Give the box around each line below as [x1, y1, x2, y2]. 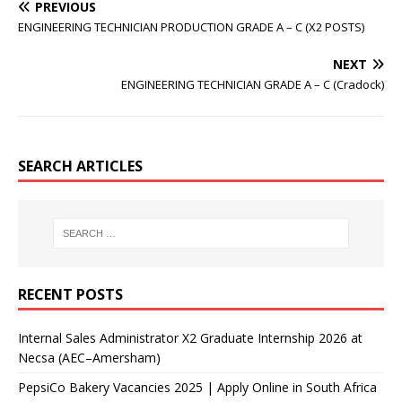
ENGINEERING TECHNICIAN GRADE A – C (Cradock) [121, 76, 384, 92]
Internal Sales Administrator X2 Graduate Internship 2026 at [18, 328, 363, 346]
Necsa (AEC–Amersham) [18, 348, 161, 366]
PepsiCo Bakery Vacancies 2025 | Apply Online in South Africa [18, 378, 377, 396]
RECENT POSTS [18, 284, 123, 304]
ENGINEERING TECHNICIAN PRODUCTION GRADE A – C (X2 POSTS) [18, 19, 364, 35]
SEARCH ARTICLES [18, 156, 143, 176]
